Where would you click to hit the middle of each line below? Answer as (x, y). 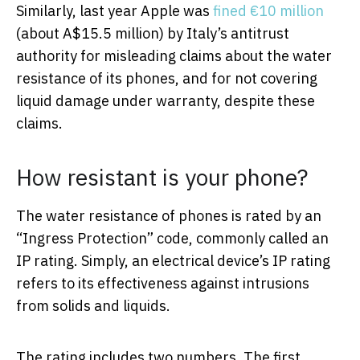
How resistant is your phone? (162, 177)
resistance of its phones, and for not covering (167, 78)
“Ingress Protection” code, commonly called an (172, 238)
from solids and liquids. (93, 305)
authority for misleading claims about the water (174, 55)
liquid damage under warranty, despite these (166, 100)
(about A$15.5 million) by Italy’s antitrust (153, 33)
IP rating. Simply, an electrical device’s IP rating (173, 260)
